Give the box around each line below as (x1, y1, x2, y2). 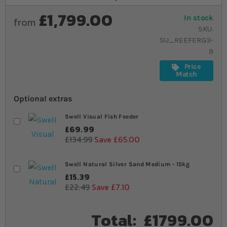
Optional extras (14, 93, 72, 103)
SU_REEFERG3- (160, 35, 213, 45)
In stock (183, 13, 213, 22)
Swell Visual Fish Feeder (65, 112, 139, 120)
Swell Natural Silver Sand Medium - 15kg (65, 160, 190, 168)
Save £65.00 (94, 133, 140, 145)
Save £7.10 (91, 180, 130, 193)
